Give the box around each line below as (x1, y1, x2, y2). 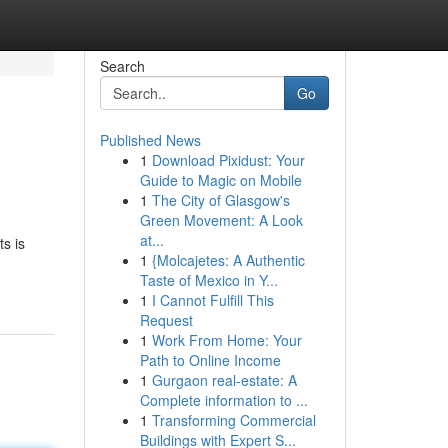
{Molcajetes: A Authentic (151, 250, 305, 270)
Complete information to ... (139, 390, 308, 410)
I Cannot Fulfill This (151, 290, 274, 310)
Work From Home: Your (151, 330, 302, 350)
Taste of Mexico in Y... (139, 270, 278, 290)
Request (139, 310, 193, 330)
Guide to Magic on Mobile (139, 170, 302, 190)
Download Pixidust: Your (151, 150, 305, 170)
